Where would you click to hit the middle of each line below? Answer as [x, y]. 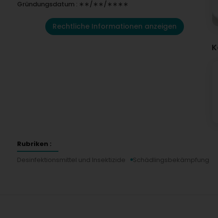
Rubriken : [34, 144]
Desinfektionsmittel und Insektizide [71, 160]
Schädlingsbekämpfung [171, 160]
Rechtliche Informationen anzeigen [114, 26]
